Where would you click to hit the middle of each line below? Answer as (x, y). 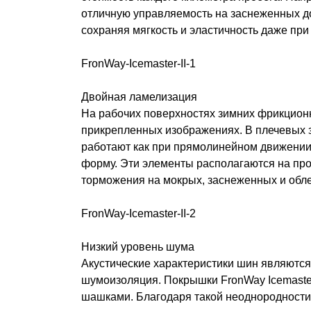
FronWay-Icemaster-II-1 (138, 63)
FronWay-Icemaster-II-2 (138, 213)
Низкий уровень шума (138, 246)
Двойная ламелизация (139, 96)
